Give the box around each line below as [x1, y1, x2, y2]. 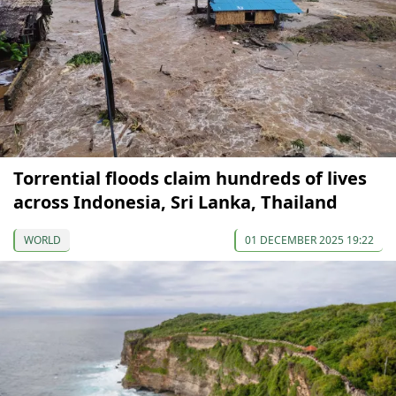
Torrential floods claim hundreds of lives [13, 165, 367, 190]
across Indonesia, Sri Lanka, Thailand [13, 189, 338, 214]
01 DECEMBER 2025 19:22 [245, 232, 374, 247]
